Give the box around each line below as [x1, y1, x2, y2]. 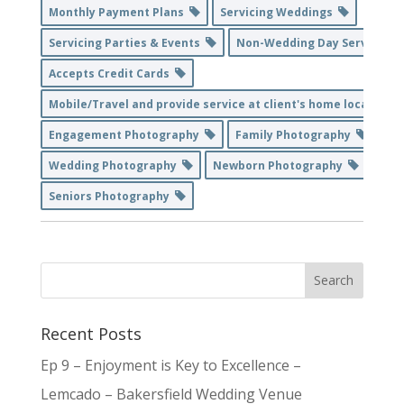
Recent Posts [40, 322, 142, 344]
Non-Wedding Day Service [235, 34, 390, 50]
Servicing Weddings [219, 4, 338, 20]
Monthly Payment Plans [48, 4, 189, 20]
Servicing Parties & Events [48, 34, 206, 50]
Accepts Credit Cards [48, 65, 175, 81]
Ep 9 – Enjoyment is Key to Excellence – [40, 354, 301, 375]
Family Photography [234, 126, 356, 142]
